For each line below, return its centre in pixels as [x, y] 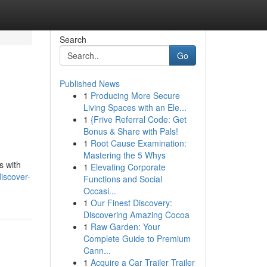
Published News [89, 83]
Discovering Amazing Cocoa [136, 215]
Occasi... [100, 191]
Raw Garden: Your [125, 226]
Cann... [97, 250]
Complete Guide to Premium [137, 238]
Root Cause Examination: [138, 143]
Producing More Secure [135, 95]
